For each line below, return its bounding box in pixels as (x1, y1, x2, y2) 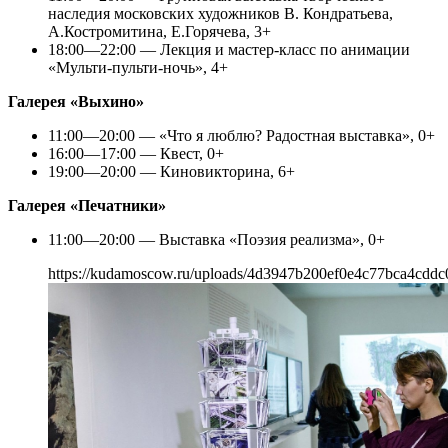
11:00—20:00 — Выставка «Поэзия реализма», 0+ (48, 231, 385, 249)
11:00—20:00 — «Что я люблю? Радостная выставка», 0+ (48, 127, 435, 145)
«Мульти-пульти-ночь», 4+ (48, 59, 228, 77)
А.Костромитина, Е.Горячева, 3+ (48, 23, 271, 41)
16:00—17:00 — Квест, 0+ (48, 145, 224, 163)
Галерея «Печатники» (8, 197, 166, 215)
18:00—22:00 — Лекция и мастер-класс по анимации (48, 41, 410, 59)
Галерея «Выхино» (8, 93, 144, 111)
